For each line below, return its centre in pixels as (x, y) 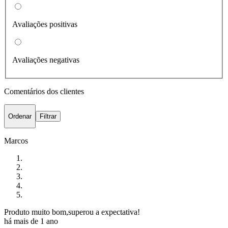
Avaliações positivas (45, 24)
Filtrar (48, 116)
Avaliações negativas (46, 60)
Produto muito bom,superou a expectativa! (72, 212)
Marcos (16, 141)
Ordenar (20, 116)
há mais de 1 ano (31, 221)
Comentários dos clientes (44, 91)
